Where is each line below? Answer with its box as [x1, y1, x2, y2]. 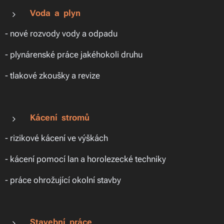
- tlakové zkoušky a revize [5, 70, 100, 80]
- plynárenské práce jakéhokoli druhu [5, 49, 142, 59]
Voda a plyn [30, 8, 80, 18]
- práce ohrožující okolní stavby [5, 175, 121, 185]
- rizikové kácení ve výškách [5, 133, 108, 143]
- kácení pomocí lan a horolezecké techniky [5, 154, 166, 164]
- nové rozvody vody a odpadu [5, 28, 117, 38]
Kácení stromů [30, 112, 89, 122]
